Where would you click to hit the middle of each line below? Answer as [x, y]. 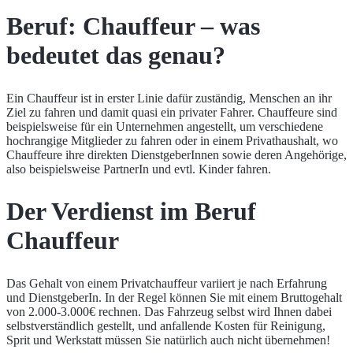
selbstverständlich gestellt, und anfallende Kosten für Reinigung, [166, 325]
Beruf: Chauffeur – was [133, 26]
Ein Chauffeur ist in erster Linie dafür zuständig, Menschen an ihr [169, 98]
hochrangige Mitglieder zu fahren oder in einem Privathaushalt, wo [172, 140]
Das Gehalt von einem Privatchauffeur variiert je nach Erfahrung [167, 283]
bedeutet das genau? [116, 56]
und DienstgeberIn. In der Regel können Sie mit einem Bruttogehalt [174, 297]
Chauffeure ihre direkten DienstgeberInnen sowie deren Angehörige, [176, 154]
